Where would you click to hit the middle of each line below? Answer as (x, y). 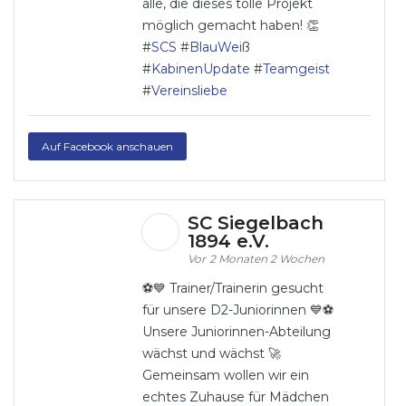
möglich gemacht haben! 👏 (230, 25)
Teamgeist (296, 69)
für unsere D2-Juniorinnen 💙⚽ (237, 310)
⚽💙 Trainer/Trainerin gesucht (232, 288)
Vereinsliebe (189, 91)
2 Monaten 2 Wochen (266, 259)
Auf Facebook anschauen (107, 146)
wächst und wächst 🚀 (211, 353)
